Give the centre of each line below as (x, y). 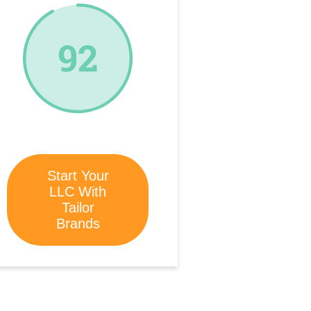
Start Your (78, 175)
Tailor (78, 207)
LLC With (78, 191)
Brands (78, 223)
